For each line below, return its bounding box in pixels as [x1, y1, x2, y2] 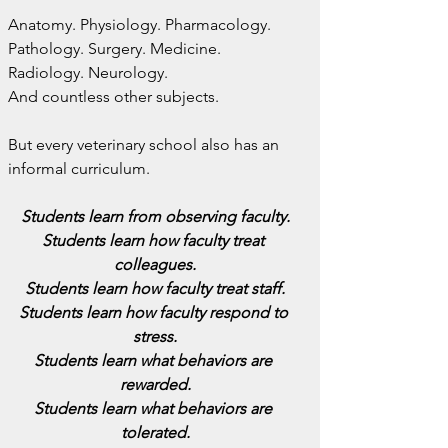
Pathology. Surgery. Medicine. [8, 39, 225, 58]
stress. [133, 327, 177, 346]
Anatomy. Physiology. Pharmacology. [8, 15, 275, 34]
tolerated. [120, 423, 190, 442]
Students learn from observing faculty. [20, 207, 290, 226]
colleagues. [114, 255, 196, 274]
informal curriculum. [8, 159, 150, 178]
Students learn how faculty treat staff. [25, 279, 285, 298]
